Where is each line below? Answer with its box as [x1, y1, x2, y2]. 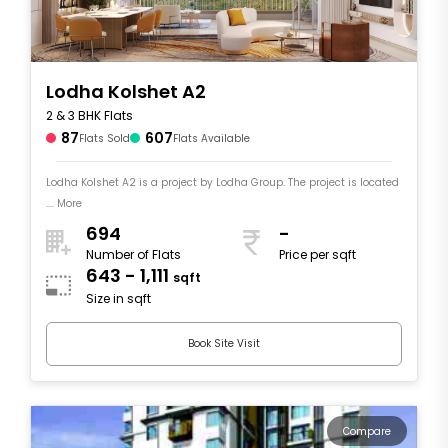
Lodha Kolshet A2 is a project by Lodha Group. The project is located [46, 174, 288, 190]
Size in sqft [86, 290, 151, 308]
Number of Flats [86, 246, 181, 264]
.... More [46, 195, 82, 211]
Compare [343, 423, 391, 439]
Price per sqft [279, 246, 356, 264]
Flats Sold [79, 130, 130, 146]
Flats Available [173, 130, 250, 146]
